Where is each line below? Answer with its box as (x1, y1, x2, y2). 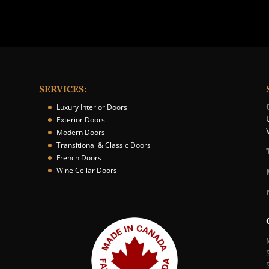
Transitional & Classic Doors (56, 140, 151, 151)
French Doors (56, 153, 101, 163)
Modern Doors (56, 127, 105, 138)
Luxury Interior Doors (56, 102, 127, 113)
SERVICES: (38, 83, 87, 97)
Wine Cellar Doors (56, 165, 117, 176)
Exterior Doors (56, 115, 105, 125)
